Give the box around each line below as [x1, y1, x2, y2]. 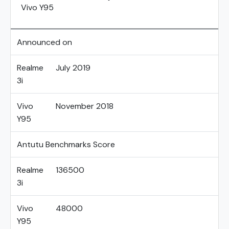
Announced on [17, 37, 72, 48]
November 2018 [56, 101, 113, 111]
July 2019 [56, 62, 90, 73]
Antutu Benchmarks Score [17, 139, 115, 150]
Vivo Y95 [21, 2, 54, 13]
